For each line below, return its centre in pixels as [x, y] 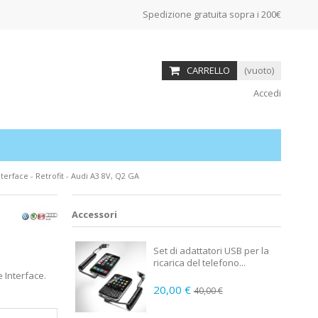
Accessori [94, 214]
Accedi [266, 93]
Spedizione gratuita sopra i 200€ [212, 14]
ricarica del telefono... [199, 263]
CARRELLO [208, 70]
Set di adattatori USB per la [211, 251]
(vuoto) [259, 70]
